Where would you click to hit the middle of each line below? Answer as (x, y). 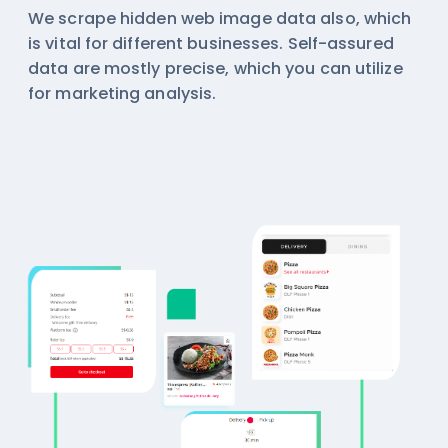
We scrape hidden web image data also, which (220, 18)
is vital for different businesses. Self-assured (211, 43)
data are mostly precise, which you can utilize (215, 68)
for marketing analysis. (122, 93)
